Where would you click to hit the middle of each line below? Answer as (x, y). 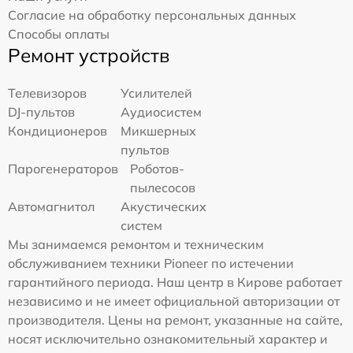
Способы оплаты (59, 34)
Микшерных (159, 131)
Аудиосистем (162, 112)
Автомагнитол (51, 207)
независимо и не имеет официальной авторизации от (174, 301)
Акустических (164, 207)
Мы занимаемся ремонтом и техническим (136, 245)
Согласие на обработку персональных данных (152, 15)
